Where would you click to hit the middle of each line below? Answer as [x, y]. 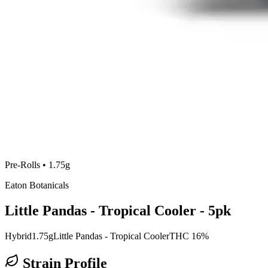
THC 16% [189, 236]
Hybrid [18, 236]
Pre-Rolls [22, 165]
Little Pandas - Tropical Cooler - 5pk [118, 210]
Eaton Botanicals [37, 185]
